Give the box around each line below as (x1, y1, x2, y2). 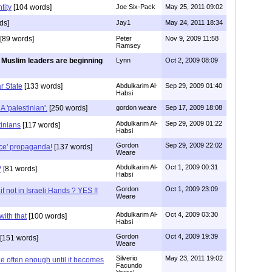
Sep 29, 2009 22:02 (165, 141, 222, 149)
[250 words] (47, 103, 87, 112)
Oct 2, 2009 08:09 (165, 56, 218, 64)
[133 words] (22, 81, 63, 90)
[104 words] (12, 2, 52, 12)
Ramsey (116, 41, 141, 49)
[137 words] (52, 142, 92, 151)
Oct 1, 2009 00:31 (165, 163, 218, 171)
